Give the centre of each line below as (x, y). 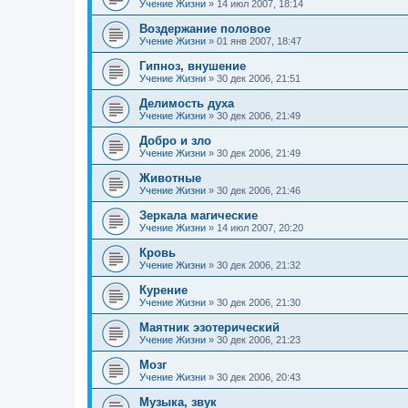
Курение (163, 291)
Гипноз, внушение (193, 66)
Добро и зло (175, 141)
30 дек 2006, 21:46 (259, 191)
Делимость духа (187, 104)
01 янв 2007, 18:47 (259, 41)
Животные (170, 178)
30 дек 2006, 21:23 (259, 340)
